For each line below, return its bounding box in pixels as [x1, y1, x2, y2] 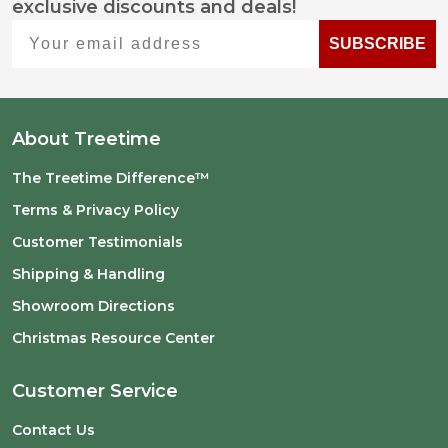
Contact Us [12, 421, 95, 439]
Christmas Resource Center [12, 329, 215, 347]
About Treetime [12, 128, 161, 150]
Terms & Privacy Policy [12, 201, 179, 219]
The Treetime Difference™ [12, 169, 210, 187]
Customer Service [12, 380, 178, 402]
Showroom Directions [12, 297, 175, 315]
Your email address [11, 19, 193, 36]
